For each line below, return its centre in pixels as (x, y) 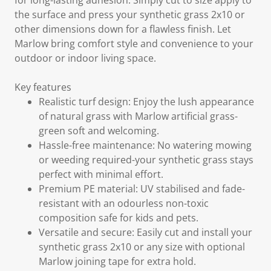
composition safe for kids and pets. (119, 218)
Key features (43, 87)
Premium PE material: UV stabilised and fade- (142, 189)
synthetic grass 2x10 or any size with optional (142, 247)
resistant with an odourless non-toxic (124, 203)
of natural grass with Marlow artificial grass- (138, 116)
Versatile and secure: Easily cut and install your (145, 232)
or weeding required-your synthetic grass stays (146, 160)
